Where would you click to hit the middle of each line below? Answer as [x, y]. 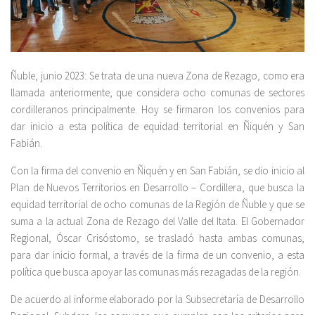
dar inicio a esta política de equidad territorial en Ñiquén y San [157, 127]
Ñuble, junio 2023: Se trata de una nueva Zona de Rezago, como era [157, 76]
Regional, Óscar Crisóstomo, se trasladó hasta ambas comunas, [157, 238]
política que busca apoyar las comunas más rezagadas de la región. [156, 272]
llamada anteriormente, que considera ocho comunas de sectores [157, 93]
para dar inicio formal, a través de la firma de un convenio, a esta [157, 255]
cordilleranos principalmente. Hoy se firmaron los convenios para [157, 110]
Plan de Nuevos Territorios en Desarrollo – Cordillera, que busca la [157, 188]
